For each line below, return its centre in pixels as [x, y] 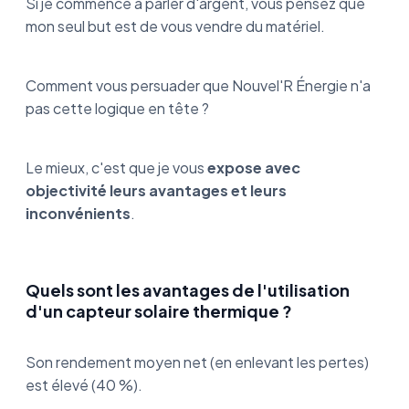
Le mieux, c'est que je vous [116, 167]
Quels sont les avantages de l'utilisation [188, 289]
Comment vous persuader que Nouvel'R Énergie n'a [198, 85]
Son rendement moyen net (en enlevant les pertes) [197, 362]
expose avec [254, 167]
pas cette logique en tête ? [117, 108]
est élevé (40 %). [85, 384]
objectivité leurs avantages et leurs [156, 190]
